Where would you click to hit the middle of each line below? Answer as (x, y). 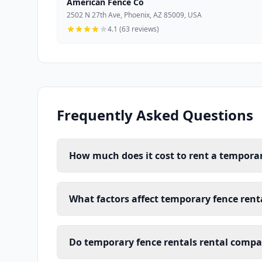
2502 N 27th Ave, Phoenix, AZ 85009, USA (134, 15)
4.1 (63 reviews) (133, 29)
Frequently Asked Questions (155, 115)
